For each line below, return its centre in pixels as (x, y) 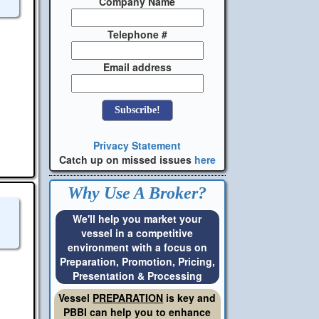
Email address (137, 67)
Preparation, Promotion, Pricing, (137, 261)
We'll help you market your (137, 218)
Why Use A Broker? (137, 193)
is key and (190, 297)
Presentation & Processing (137, 275)
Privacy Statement (137, 145)
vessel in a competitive (137, 232)
